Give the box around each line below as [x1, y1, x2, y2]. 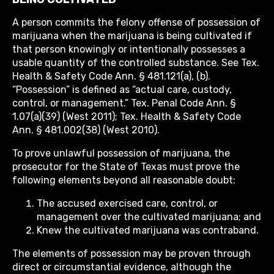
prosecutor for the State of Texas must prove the [12, 161, 240, 173]
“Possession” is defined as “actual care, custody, [12, 84, 232, 96]
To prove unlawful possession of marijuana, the [12, 147, 230, 160]
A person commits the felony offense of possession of [12, 17, 261, 29]
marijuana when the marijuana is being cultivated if [12, 30, 252, 42]
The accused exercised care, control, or [37, 198, 218, 210]
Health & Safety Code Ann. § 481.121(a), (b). [12, 70, 210, 83]
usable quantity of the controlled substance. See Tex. [12, 57, 259, 69]
